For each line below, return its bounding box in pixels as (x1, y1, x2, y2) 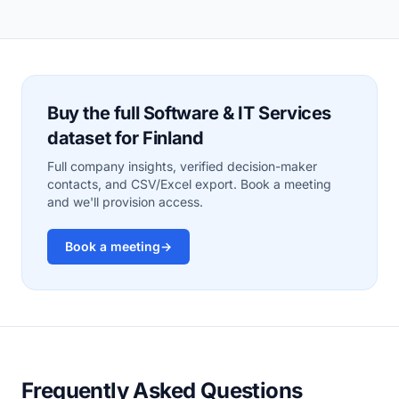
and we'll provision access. (47, 194, 203, 209)
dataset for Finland (47, 127, 204, 149)
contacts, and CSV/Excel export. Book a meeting (47, 176, 331, 191)
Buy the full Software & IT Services (47, 102, 332, 124)
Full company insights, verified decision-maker (47, 159, 317, 174)
